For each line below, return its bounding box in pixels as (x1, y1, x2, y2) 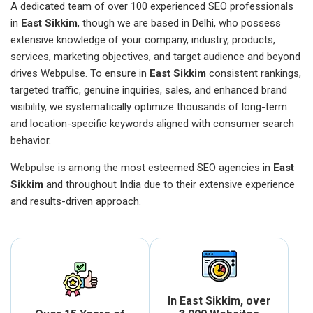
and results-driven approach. (10, 195, 141, 208)
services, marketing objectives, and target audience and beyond (10, 50, 300, 64)
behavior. (10, 134, 51, 147)
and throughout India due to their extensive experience (43, 178, 295, 191)
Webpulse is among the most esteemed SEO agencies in (10, 161, 273, 175)
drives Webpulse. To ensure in (10, 67, 150, 80)
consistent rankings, (206, 67, 301, 80)
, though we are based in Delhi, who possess (78, 17, 281, 30)
